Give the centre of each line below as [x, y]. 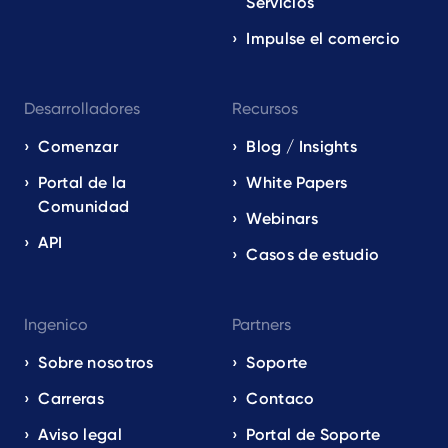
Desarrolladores [82, 108]
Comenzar [78, 146]
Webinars [282, 218]
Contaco [280, 398]
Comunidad [84, 206]
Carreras [71, 398]
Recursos [265, 108]
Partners [261, 324]
